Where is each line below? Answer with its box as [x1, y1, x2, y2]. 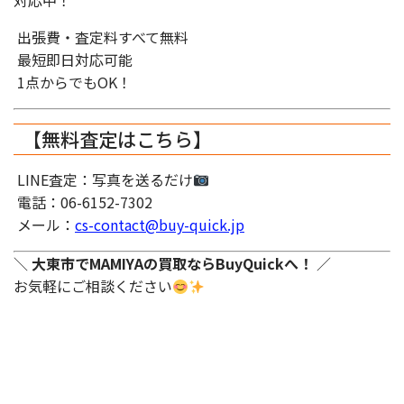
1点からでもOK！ [14, 71, 132, 93]
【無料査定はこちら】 [23, 125, 212, 152]
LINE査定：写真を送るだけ [14, 169, 193, 190]
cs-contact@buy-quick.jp [75, 214, 244, 235]
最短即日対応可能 [14, 49, 133, 70]
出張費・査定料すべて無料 [14, 26, 188, 48]
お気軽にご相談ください [14, 275, 172, 297]
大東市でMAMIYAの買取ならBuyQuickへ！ [32, 252, 313, 274]
